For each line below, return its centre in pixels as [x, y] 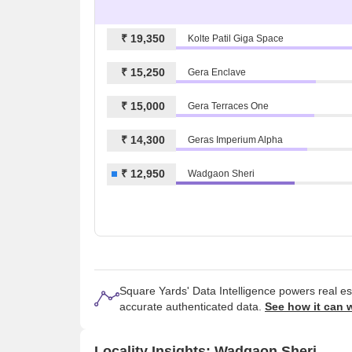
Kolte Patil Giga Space [236, 39]
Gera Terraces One [228, 106]
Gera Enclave [217, 73]
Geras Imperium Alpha [235, 140]
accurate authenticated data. [192, 307]
